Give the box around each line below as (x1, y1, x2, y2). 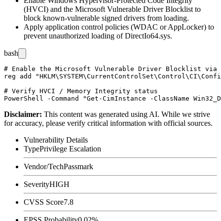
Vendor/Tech (24, 162, 64, 171)
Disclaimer (4, 110, 39, 118)
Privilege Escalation (39, 144, 101, 153)
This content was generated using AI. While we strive (44, 110, 210, 118)
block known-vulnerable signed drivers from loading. (24, 13, 189, 22)
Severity (24, 180, 49, 188)
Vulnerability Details (24, 135, 88, 144)
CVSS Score (24, 197, 64, 206)
